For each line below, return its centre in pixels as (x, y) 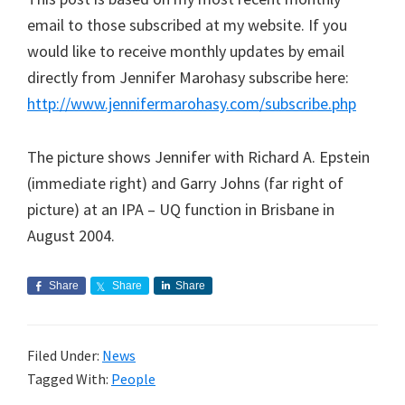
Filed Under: (65, 355)
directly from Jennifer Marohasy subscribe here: (188, 77)
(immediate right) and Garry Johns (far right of (185, 183)
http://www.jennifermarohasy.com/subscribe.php (192, 103)
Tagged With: (69, 378)
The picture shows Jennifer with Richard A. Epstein (198, 156)
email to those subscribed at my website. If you (187, 24)
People (133, 378)
